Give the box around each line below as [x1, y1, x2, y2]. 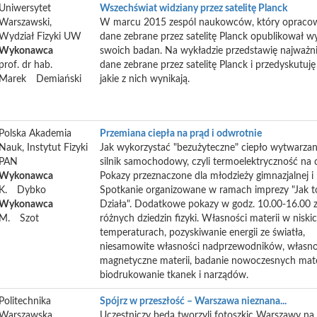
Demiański [36, 74, 81, 84]
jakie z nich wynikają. [100, 74, 190, 84]
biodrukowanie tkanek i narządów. [100, 270, 248, 280]
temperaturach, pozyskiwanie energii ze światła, [100, 228, 305, 238]
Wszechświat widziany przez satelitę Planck [100, 4, 287, 13]
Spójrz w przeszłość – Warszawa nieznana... [100, 296, 287, 306]
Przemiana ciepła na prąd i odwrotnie [100, 129, 262, 139]
